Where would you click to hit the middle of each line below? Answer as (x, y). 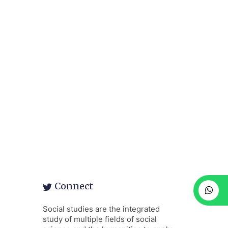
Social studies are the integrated (101, 209)
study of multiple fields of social (99, 219)
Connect (74, 186)
